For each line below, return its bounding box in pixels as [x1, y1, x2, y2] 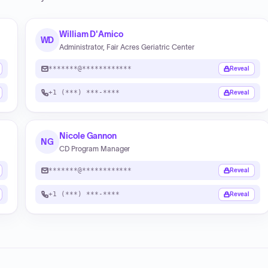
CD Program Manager [59, 145, 130, 153]
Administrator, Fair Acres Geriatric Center [59, 43, 194, 51]
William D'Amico [59, 29, 123, 39]
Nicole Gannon [59, 131, 117, 141]
